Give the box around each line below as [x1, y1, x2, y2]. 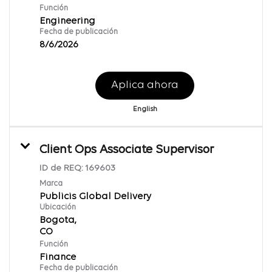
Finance [39, 252, 76, 262]
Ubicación [39, 203, 76, 211]
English [132, 105, 157, 113]
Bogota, [39, 215, 76, 225]
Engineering [39, 16, 95, 26]
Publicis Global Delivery [39, 191, 151, 202]
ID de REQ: [39, 163, 85, 173]
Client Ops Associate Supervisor [39, 143, 214, 156]
